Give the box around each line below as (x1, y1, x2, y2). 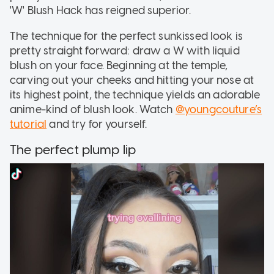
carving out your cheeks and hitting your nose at (10, 73, 254, 87)
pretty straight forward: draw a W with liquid (10, 43, 240, 57)
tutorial (10, 117, 47, 131)
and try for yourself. (46, 117, 147, 131)
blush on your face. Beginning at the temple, (10, 58, 228, 72)
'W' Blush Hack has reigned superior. (10, 3, 191, 17)
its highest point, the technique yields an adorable (10, 87, 261, 102)
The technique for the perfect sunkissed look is (10, 29, 243, 43)
